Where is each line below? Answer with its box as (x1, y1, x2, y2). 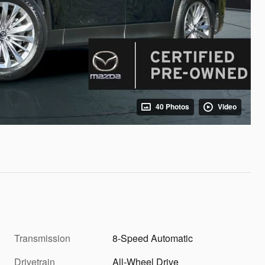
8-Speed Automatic (112, 231, 193, 245)
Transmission (14, 231, 70, 245)
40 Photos (156, 101, 189, 112)
